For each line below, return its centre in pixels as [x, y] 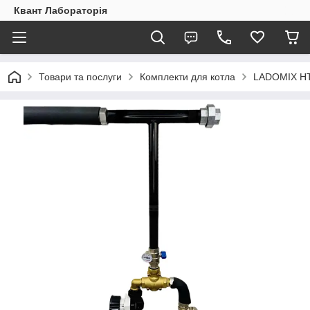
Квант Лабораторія [61, 10]
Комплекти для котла [188, 77]
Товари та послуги [80, 77]
